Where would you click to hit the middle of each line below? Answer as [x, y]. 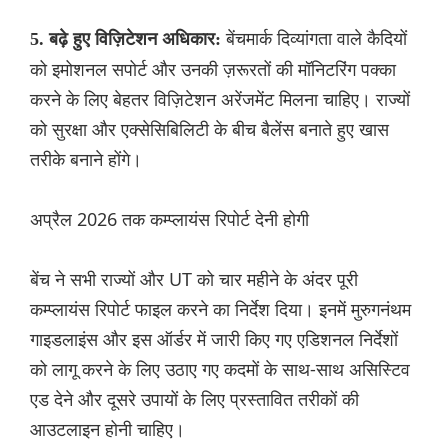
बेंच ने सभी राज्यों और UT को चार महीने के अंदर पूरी [194, 279]
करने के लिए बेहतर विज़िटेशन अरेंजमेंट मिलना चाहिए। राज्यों [220, 99]
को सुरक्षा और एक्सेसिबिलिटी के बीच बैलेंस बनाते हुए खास [209, 129]
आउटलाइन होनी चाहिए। [107, 429]
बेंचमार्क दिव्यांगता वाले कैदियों [316, 38]
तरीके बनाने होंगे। [86, 159]
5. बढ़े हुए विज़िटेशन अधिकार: [128, 39]
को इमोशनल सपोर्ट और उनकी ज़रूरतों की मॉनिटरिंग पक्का [213, 69]
